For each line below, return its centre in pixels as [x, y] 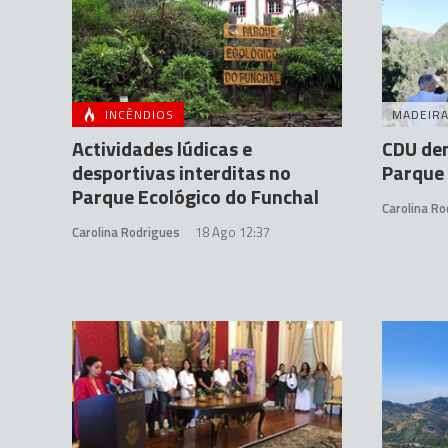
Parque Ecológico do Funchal [195, 197]
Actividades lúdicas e [162, 149]
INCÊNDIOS [139, 115]
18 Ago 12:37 [232, 232]
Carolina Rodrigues [126, 232]
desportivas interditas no [181, 173]
